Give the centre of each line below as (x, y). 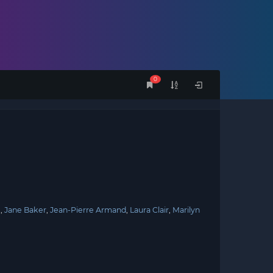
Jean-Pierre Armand (88, 210)
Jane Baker (25, 210)
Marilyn (186, 210)
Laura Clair (149, 210)
